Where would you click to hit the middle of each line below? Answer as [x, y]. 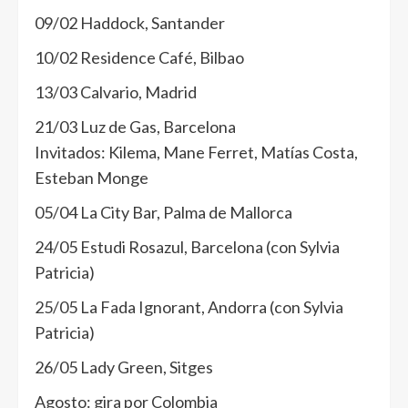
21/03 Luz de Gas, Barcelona [135, 127]
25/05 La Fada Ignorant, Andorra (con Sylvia [189, 307]
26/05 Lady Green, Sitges [124, 367]
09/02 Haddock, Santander [130, 23]
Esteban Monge [92, 178]
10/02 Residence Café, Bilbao [139, 58]
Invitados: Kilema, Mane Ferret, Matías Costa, [196, 153]
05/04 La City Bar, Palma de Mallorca [163, 213]
